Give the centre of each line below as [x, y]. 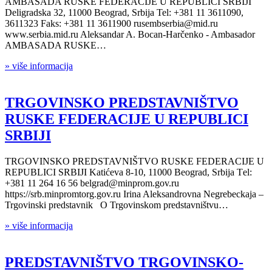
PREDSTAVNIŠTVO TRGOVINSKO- [124, 262]
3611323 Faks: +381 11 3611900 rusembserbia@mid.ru [111, 23]
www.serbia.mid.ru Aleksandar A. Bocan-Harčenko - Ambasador [132, 34]
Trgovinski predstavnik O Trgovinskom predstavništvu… [117, 205]
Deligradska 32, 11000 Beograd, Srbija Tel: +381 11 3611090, [124, 12]
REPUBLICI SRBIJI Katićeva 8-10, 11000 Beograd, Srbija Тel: [128, 172]
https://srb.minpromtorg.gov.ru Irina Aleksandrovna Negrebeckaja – [134, 194]
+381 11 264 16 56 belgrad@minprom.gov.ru [92, 183]
